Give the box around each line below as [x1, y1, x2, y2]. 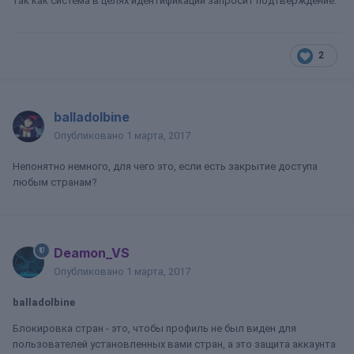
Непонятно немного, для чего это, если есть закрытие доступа [13, 160, 318, 172]
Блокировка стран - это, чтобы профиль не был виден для [13, 322, 296, 334]
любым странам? [13, 176, 97, 188]
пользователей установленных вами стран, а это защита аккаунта [13, 338, 336, 350]
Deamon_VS [54, 245, 130, 261]
